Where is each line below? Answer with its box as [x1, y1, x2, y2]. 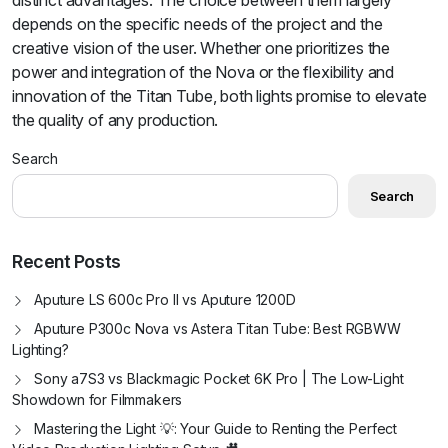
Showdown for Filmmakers [12, 391, 183, 409]
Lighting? [12, 341, 69, 359]
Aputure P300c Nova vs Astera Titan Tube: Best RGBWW [34, 320, 401, 338]
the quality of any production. [12, 110, 219, 131]
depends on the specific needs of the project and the [12, 14, 383, 35]
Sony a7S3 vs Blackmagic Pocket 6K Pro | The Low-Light [34, 370, 404, 388]
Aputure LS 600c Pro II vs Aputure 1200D [34, 291, 296, 309]
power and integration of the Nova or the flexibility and [12, 62, 395, 83]
